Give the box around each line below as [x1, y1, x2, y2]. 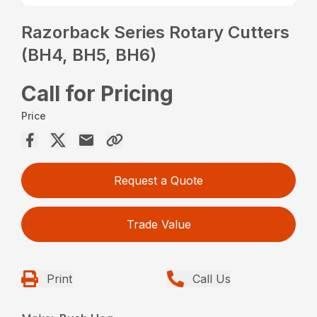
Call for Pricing [21, 81, 174, 107]
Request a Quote [114, 173, 203, 188]
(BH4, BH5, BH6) [21, 45, 157, 66]
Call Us [192, 272, 231, 287]
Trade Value [126, 217, 191, 232]
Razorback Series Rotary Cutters [21, 22, 290, 43]
